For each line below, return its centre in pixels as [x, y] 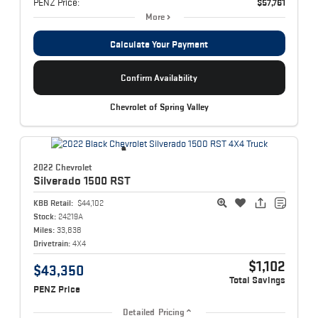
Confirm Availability [159, 77]
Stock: [44, 216]
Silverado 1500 [71, 181]
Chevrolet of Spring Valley [159, 107]
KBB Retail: [53, 203]
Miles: [44, 230]
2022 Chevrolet [62, 168]
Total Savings [257, 280]
